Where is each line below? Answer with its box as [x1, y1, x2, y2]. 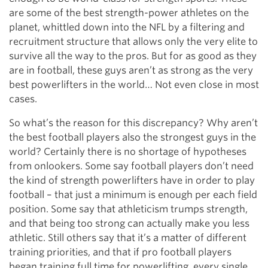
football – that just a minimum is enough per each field [9, 189, 257, 200]
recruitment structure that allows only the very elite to [9, 36, 258, 47]
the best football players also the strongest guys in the [9, 132, 256, 143]
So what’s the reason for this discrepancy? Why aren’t [9, 117, 258, 129]
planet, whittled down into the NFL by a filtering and [9, 22, 245, 33]
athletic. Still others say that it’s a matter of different [9, 232, 246, 243]
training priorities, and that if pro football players [9, 246, 232, 258]
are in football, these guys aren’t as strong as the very [9, 65, 253, 76]
